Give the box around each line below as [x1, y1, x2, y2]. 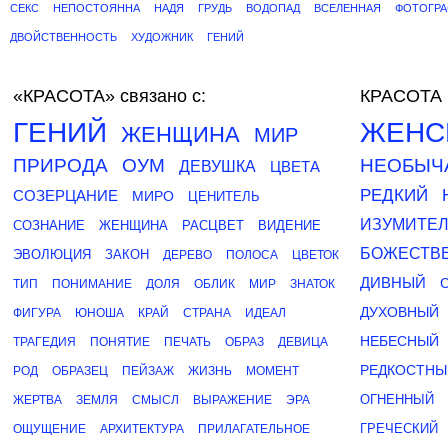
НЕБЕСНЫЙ [360, 333, 439, 349]
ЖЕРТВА [13, 393, 62, 407]
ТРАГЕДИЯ [13, 335, 76, 349]
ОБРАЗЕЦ [52, 364, 108, 378]
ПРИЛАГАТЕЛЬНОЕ [198, 422, 310, 436]
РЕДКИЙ [360, 186, 428, 205]
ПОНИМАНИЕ [52, 277, 132, 291]
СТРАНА [183, 306, 231, 320]
